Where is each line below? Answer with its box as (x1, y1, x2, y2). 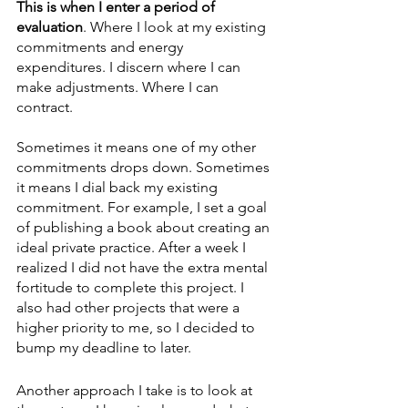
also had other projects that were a (16, 298, 243, 316)
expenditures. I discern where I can (16, 57, 244, 76)
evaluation (16, 17, 83, 36)
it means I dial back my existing (16, 178, 221, 196)
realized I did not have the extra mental (16, 258, 271, 276)
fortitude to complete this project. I (16, 278, 248, 296)
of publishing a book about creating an (16, 218, 273, 236)
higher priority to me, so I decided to (16, 318, 259, 336)
